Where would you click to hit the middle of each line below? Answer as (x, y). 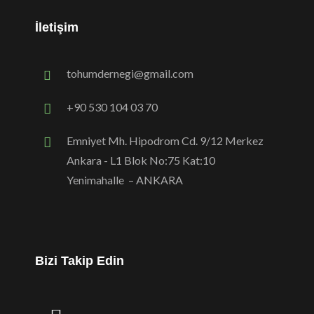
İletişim (57, 27)
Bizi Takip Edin (80, 260)
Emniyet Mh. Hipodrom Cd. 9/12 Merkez (165, 140)
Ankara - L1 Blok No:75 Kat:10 (141, 160)
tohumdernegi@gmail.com (130, 73)
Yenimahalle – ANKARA (125, 179)
